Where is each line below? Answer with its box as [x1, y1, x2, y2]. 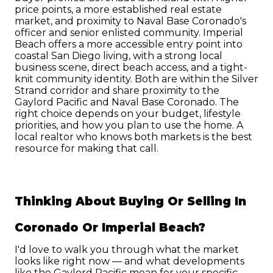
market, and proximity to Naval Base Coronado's [15, 15, 246, 27]
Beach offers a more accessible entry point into [15, 38, 243, 51]
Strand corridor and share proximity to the [15, 85, 219, 97]
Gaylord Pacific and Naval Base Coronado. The [15, 96, 239, 108]
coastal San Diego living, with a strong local [15, 50, 222, 62]
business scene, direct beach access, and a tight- [15, 62, 247, 74]
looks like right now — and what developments [15, 255, 244, 267]
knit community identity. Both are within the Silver [15, 73, 258, 85]
